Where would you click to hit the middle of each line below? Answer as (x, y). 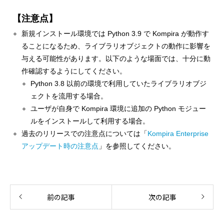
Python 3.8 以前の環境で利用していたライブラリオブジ (119, 83)
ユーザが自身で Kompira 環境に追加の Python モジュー (118, 108)
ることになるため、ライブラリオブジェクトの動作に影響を (116, 46)
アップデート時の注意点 (60, 146)
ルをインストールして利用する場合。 (90, 121)
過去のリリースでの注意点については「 (85, 133)
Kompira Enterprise (178, 133)
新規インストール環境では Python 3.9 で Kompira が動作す (115, 33)
